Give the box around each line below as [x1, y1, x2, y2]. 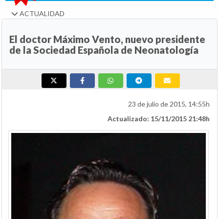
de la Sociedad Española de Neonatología [9, 44, 198, 56]
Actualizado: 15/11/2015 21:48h [108, 114, 210, 123]
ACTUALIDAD [18, 9, 65, 18]
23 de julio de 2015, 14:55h [128, 100, 210, 109]
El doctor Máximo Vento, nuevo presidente [9, 33, 205, 45]
